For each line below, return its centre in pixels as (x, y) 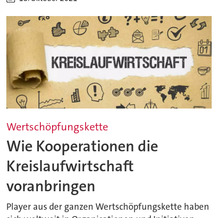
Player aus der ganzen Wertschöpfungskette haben (108, 207)
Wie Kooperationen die (82, 146)
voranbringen (51, 186)
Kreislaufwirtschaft (70, 166)
